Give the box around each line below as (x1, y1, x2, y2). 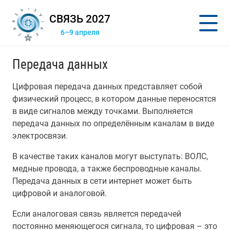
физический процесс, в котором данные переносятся (12, 94, 216, 104)
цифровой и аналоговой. (12, 188, 107, 198)
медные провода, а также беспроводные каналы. (12, 164, 202, 174)
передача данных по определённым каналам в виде (12, 119, 214, 128)
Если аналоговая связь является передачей (12, 209, 181, 219)
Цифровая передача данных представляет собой (12, 82, 202, 91)
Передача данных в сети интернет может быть (12, 176, 192, 186)
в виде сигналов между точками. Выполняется (12, 106, 193, 116)
